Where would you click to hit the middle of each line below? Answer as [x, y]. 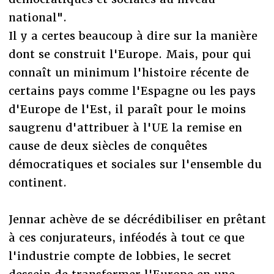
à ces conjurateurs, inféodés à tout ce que [126, 237]
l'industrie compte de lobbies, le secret [120, 256]
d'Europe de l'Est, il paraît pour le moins [127, 109]
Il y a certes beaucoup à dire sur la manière [133, 35]
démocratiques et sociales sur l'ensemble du [135, 164]
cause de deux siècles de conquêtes [108, 146]
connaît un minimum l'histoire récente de [128, 72]
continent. [37, 182]
